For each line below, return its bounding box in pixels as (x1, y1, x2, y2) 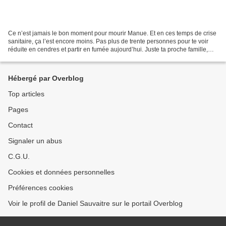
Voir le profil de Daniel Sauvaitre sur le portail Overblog (8, 199, 183, 208)
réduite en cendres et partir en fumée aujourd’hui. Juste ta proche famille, (8, 46, 208, 53)
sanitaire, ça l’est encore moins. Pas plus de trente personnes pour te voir (8, 38, 208, 45)
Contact (8, 121, 33, 130)
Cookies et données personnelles (8, 168, 115, 177)
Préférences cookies (8, 184, 73, 192)
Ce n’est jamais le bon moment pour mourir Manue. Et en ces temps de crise (8, 30, 216, 37)
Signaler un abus (8, 137, 62, 145)
